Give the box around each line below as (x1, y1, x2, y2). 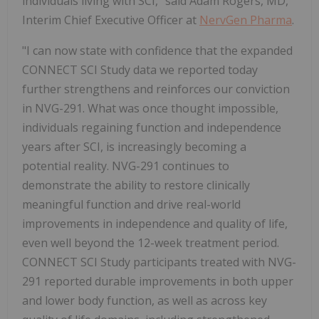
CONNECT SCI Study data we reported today (22, 62, 258, 78)
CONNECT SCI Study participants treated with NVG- (22, 254, 296, 271)
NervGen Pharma (199, 12, 292, 28)
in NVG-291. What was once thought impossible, (22, 100, 278, 117)
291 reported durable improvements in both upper (22, 273, 293, 290)
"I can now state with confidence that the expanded (22, 43, 293, 59)
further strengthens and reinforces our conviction (22, 81, 290, 98)
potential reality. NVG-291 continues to (22, 158, 229, 174)
